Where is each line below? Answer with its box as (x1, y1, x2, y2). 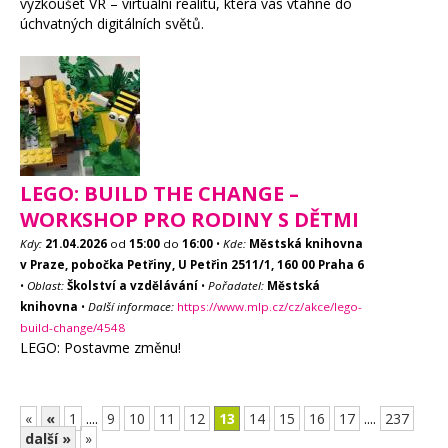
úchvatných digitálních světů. (20, 14, 204, 33)
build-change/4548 (20, 320, 125, 335)
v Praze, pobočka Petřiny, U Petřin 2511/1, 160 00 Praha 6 (20, 257, 364, 272)
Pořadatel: (208, 278, 264, 293)
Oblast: (27, 278, 64, 293)
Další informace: (88, 299, 174, 314)
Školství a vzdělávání (67, 278, 198, 293)
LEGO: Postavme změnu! (20, 338, 181, 357)
